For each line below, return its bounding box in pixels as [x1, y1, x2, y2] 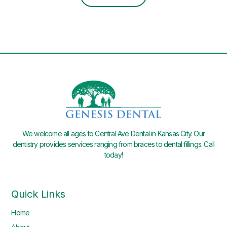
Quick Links [11, 188, 66, 201]
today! [104, 150, 123, 160]
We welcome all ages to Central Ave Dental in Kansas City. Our [22, 129, 205, 138]
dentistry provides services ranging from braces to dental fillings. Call [12, 140, 215, 149]
